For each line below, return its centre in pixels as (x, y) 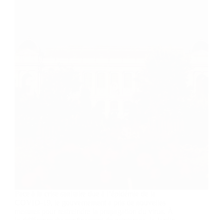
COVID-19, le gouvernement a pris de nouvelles (90, 203)
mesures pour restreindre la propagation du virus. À (94, 212)
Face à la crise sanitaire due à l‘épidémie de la (85, 194)
